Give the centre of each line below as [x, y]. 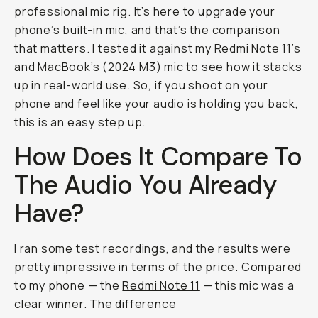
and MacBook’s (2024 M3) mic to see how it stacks [158, 67]
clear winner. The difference [95, 304]
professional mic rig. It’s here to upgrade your [145, 11]
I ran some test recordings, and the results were [153, 248]
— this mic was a [247, 285]
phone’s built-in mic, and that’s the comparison [147, 30]
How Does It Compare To [158, 157]
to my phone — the [68, 285]
